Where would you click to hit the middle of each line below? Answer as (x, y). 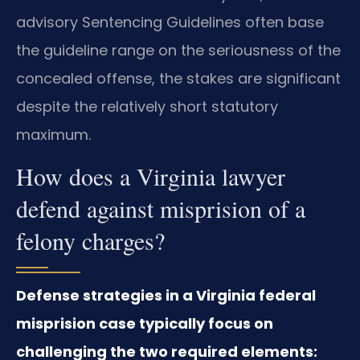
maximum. (53, 135)
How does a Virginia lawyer (151, 176)
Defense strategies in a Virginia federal (166, 296)
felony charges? (90, 241)
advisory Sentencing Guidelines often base (170, 22)
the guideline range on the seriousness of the (178, 51)
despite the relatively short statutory (147, 107)
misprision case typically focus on (145, 324)
